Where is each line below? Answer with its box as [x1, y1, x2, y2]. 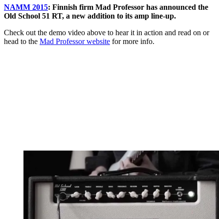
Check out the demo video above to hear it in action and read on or [4, 28, 209, 37]
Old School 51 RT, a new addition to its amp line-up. [4, 12, 176, 21]
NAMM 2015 [4, 3, 48, 12]
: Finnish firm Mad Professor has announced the [48, 3, 208, 12]
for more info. [110, 37, 154, 46]
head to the [4, 37, 40, 46]
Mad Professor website [40, 37, 110, 46]
